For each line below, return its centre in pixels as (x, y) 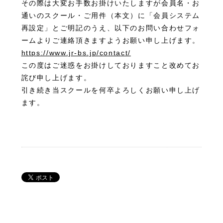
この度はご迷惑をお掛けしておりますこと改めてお (111, 65)
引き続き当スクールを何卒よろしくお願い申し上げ (111, 90)
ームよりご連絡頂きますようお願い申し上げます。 (111, 41)
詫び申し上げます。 (56, 78)
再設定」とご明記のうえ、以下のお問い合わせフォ (111, 28)
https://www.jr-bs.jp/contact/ (76, 53)
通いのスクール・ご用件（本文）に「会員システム (111, 16)
